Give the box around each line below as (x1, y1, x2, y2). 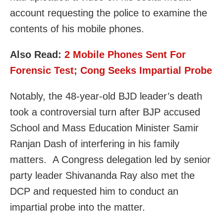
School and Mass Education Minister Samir (10, 122, 199, 134)
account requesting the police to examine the (10, 7, 207, 19)
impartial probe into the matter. (10, 202, 145, 213)
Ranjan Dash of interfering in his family (10, 138, 179, 150)
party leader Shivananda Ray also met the (10, 170, 195, 181)
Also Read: (10, 49, 64, 60)
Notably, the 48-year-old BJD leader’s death (10, 91, 202, 102)
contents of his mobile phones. (10, 23, 144, 35)
